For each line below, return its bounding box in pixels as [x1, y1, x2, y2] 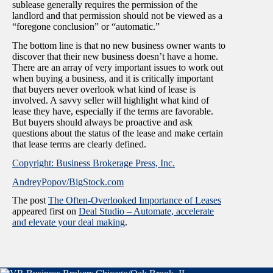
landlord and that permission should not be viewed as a [12, 10, 222, 21]
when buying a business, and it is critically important [12, 73, 213, 83]
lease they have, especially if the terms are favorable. [12, 105, 213, 116]
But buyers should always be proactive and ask [12, 116, 193, 127]
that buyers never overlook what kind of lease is [12, 83, 196, 94]
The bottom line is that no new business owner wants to [12, 40, 225, 51]
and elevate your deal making [12, 217, 125, 228]
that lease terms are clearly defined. [12, 138, 146, 149]
